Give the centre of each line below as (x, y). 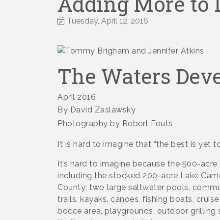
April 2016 (77, 97)
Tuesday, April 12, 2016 (108, 21)
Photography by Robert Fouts (115, 123)
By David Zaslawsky (96, 110)
